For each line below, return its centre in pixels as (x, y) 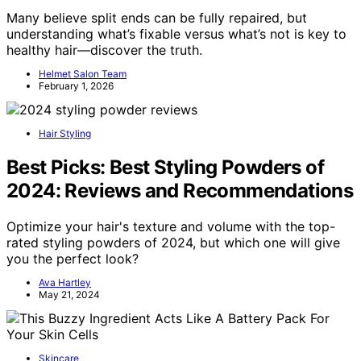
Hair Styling (65, 133)
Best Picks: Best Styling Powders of (165, 167)
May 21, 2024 (69, 294)
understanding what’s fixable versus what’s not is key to (176, 33)
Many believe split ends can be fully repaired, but (157, 17)
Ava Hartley (65, 282)
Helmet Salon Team (83, 73)
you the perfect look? (73, 258)
